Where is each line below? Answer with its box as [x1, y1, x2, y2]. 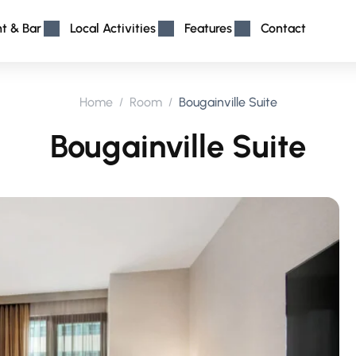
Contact [261, 21, 307, 36]
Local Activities [70, 21, 157, 36]
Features [184, 21, 233, 36]
